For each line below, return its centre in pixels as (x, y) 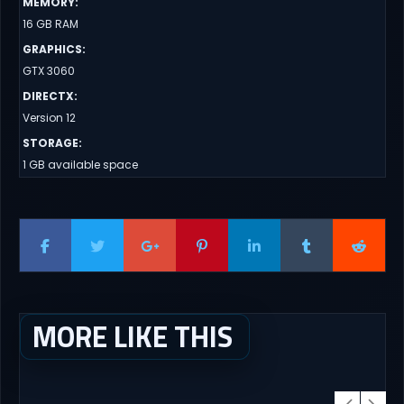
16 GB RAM (50, 23)
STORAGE (50, 142)
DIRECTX (48, 96)
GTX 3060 (48, 70)
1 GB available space (80, 164)
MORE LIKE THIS (132, 336)
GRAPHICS (52, 49)
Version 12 (49, 117)
